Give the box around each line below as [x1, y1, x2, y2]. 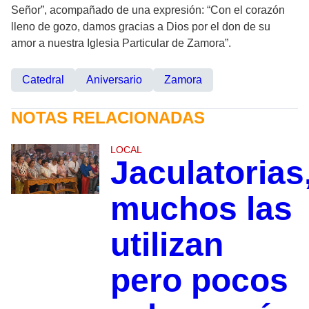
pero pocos [110, 261, 288, 299]
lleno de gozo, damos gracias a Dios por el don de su [11, 20, 270, 32]
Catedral [22, 73, 64, 86]
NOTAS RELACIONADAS [11, 108, 205, 127]
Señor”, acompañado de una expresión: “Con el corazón [11, 3, 285, 16]
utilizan [110, 226, 223, 263]
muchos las [110, 190, 292, 227]
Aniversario [86, 73, 142, 86]
